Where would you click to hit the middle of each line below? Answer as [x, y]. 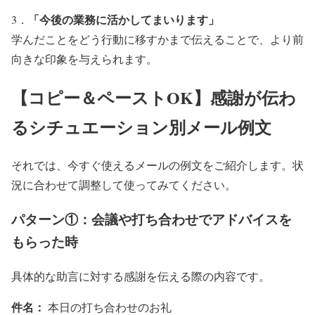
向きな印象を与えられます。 [84, 58]
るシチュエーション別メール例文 [141, 127]
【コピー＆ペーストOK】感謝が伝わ [154, 97]
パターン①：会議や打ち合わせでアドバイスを [152, 219]
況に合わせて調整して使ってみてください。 [124, 185]
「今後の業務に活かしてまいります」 [124, 19]
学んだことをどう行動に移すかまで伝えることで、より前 [157, 39]
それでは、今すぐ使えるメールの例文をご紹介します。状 [157, 165]
